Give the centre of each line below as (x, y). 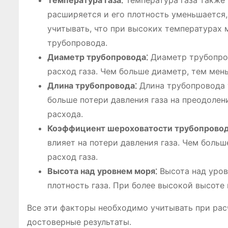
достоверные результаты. (79, 222)
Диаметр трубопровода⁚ (98, 57)
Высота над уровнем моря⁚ (102, 171)
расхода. (65, 114)
